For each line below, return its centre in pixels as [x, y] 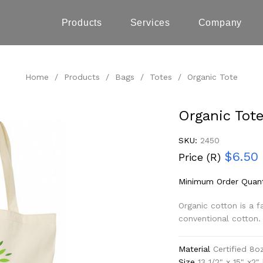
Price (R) [201, 157]
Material [194, 249]
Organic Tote [213, 77]
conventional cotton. [220, 219]
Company [220, 22]
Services [150, 22]
